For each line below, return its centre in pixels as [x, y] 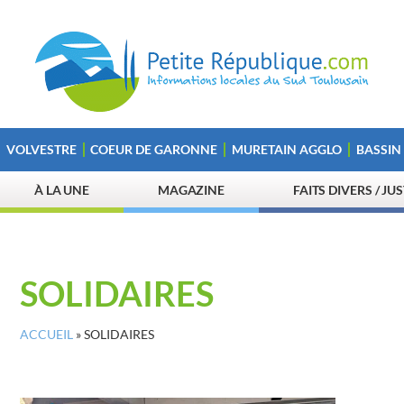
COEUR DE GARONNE [154, 149]
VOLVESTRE [41, 149]
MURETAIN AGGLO [286, 149]
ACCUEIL [46, 335]
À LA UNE [62, 190]
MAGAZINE [191, 190]
